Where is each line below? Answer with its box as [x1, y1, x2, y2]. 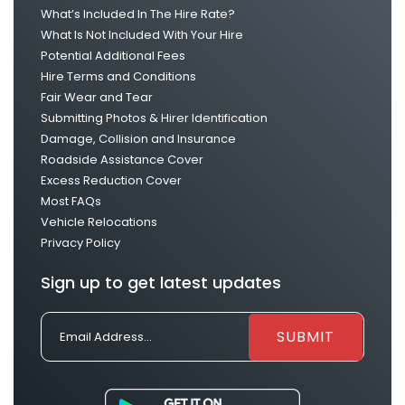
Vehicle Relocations [41, 212, 157, 231]
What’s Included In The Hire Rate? [41, 5, 235, 23]
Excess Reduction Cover [41, 171, 182, 189]
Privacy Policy [41, 233, 120, 251]
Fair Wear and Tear [41, 88, 153, 106]
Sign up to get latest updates [41, 270, 281, 294]
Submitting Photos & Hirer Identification [41, 108, 268, 127]
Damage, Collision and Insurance [41, 129, 236, 147]
